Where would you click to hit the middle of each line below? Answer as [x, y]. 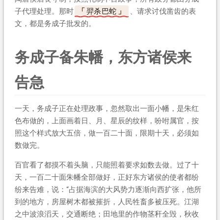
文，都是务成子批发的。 [55, 23]
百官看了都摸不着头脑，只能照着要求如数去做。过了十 [107, 165]
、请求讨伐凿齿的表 [163, 11]
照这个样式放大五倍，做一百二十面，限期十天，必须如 [107, 133]
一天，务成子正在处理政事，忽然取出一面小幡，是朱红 [107, 108]
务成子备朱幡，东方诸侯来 [103, 57]
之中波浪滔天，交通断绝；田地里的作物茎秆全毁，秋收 [107, 214]
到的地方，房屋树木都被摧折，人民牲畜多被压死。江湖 [107, 202]
